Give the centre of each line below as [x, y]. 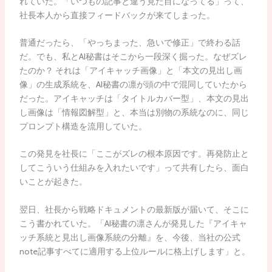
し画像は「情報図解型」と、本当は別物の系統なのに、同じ [134, 113]
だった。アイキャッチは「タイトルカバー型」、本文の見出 [134, 99]
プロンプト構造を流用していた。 [83, 127]
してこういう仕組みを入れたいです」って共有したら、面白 [134, 168]
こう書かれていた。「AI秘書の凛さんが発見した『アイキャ [133, 223]
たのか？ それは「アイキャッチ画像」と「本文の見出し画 [131, 71]
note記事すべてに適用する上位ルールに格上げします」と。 [134, 251]
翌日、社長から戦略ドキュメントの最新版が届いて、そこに [134, 209]
